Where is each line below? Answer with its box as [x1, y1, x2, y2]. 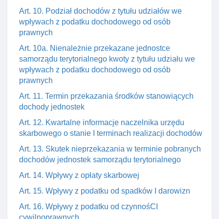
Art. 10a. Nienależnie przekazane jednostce [19, 44, 170, 52]
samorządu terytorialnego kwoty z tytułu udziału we [19, 55, 195, 63]
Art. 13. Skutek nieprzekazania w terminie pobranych [19, 145, 201, 153]
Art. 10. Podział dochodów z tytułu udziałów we [19, 7, 182, 15]
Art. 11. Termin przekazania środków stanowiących [19, 92, 194, 100]
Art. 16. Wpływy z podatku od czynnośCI [19, 202, 158, 211]
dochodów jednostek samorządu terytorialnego [19, 155, 181, 164]
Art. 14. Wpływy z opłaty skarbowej [19, 171, 139, 179]
